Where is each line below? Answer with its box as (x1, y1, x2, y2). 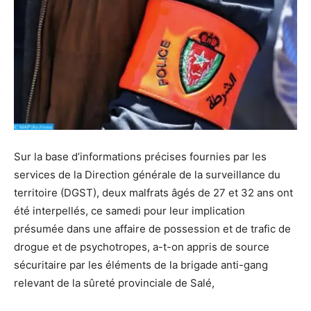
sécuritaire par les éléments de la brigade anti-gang (14, 258, 268, 271)
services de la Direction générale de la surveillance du (14, 167, 280, 181)
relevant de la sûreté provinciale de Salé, (14, 276, 215, 289)
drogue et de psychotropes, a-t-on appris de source (14, 239, 269, 253)
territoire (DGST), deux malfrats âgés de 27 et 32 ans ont (14, 185, 293, 199)
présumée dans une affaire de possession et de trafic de (14, 221, 291, 235)
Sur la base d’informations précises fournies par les (14, 149, 267, 163)
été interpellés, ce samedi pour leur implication (14, 203, 245, 217)
